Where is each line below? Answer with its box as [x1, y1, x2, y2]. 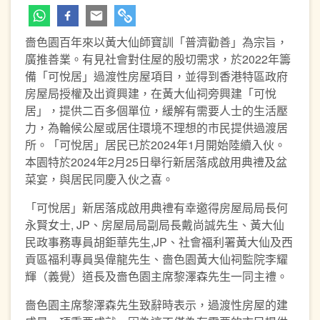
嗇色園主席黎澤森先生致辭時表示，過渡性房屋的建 [25, 296, 288, 313]
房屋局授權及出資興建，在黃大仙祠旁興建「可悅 [25, 85, 276, 101]
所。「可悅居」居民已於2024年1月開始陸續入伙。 [25, 136, 286, 153]
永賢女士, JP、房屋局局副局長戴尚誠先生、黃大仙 [25, 216, 284, 233]
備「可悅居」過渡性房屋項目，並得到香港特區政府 [25, 68, 288, 84]
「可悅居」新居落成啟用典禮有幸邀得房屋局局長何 [25, 199, 288, 216]
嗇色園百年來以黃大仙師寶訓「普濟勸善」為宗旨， [25, 34, 288, 50]
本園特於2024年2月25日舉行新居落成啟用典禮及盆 [25, 154, 287, 170]
